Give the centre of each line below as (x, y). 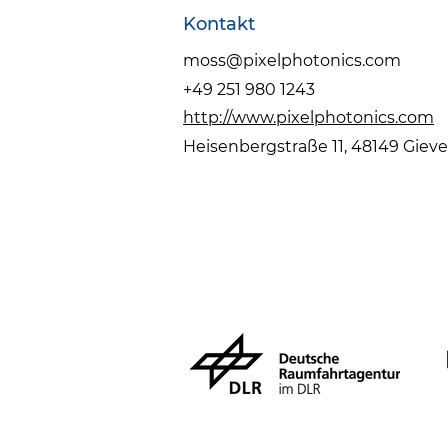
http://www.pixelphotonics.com (308, 117)
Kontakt (219, 24)
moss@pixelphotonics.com (292, 60)
